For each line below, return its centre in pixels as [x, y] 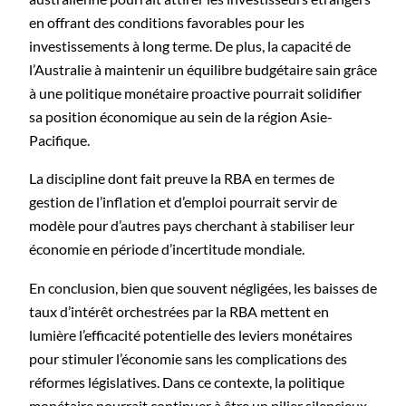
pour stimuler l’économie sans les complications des [188, 358]
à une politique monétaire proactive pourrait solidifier [195, 93]
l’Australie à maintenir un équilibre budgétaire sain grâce [203, 70]
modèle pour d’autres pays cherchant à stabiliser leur [192, 226]
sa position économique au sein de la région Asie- [181, 117]
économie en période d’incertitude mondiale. [167, 249]
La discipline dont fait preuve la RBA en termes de [182, 179]
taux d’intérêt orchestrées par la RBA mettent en [179, 311]
